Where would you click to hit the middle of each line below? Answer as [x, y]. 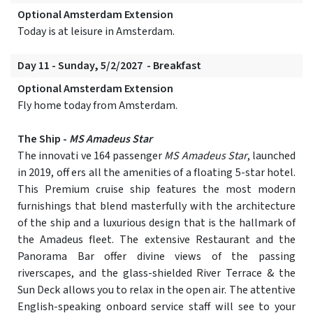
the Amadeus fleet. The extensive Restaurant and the [156, 240]
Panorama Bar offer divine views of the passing [156, 257]
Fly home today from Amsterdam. [97, 106]
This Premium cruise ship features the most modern [156, 190]
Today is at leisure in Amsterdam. [96, 32]
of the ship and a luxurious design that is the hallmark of [156, 223]
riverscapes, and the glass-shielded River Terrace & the [156, 274]
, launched [271, 156]
